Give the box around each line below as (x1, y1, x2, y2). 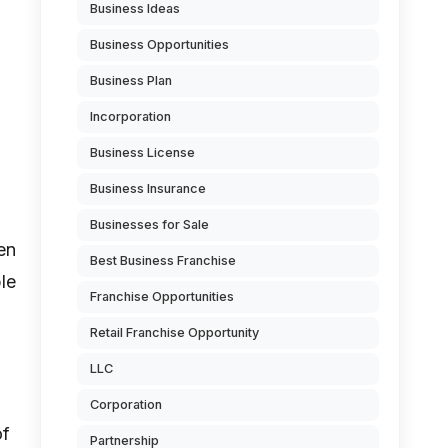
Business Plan (90, 73, 172, 88)
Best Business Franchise (90, 253, 236, 268)
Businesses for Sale (90, 217, 209, 232)
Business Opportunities (90, 37, 229, 52)
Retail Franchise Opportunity (90, 325, 259, 340)
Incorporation (90, 109, 171, 124)
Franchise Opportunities (90, 289, 234, 304)
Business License (90, 145, 195, 160)
